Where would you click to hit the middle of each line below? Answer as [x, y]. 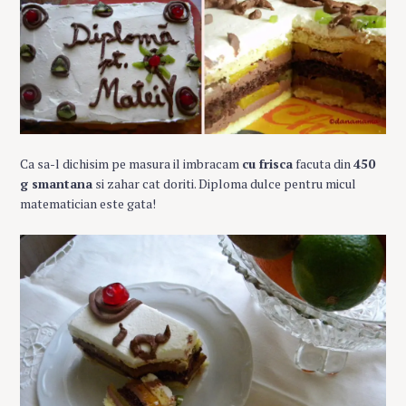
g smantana [56, 184]
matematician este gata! [88, 204]
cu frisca [267, 164]
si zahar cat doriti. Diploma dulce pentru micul [224, 184]
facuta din [323, 164]
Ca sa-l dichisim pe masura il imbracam [131, 164]
